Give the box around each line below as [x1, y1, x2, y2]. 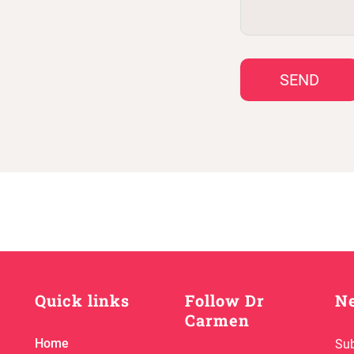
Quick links [35, 290, 130, 311]
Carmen [184, 310, 250, 330]
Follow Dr [184, 290, 265, 311]
